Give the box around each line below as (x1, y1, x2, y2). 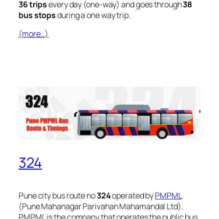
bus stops (19, 9, 56, 21)
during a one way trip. (56, 9, 131, 21)
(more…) (19, 28, 49, 39)
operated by (110, 190, 155, 201)
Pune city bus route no (19, 190, 97, 201)
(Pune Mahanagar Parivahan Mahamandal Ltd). (19, 200, 183, 212)
